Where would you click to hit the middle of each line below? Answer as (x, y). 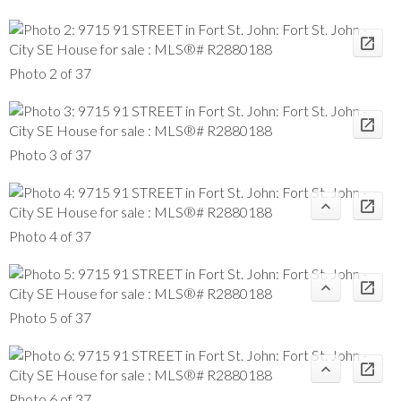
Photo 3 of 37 (50, 154)
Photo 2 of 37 (50, 73)
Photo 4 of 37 (50, 235)
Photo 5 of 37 (50, 317)
